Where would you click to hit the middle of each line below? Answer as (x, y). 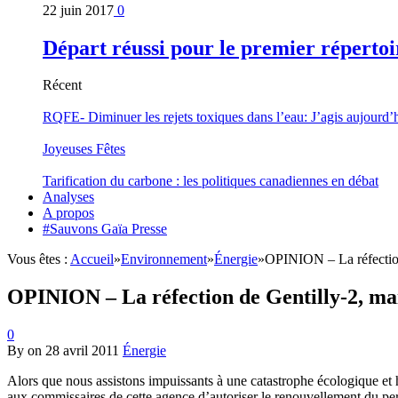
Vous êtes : (39, 259)
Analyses (68, 197)
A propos (68, 213)
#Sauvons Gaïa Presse (105, 229)
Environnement (164, 259)
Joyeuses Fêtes (84, 149)
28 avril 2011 (82, 351)
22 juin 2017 (78, 10)
